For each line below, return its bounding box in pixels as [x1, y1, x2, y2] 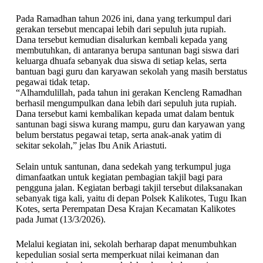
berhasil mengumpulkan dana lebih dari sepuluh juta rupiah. [15, 98, 237, 108]
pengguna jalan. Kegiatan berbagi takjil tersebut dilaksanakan [15, 183, 242, 193]
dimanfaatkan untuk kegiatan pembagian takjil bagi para [15, 172, 222, 182]
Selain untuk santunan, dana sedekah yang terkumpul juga [15, 161, 231, 171]
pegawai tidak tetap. [15, 77, 90, 87]
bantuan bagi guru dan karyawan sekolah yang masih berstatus [15, 66, 247, 76]
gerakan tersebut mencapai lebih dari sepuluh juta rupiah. [15, 24, 226, 34]
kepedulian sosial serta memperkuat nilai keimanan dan [15, 249, 219, 259]
